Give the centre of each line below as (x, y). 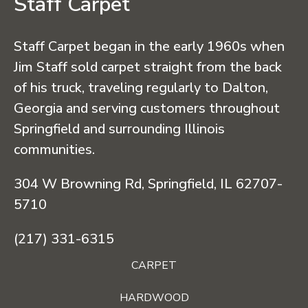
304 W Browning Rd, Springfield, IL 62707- (148, 184)
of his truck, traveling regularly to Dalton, (141, 88)
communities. (54, 150)
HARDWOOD (154, 298)
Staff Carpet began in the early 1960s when (149, 47)
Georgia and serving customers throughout (147, 109)
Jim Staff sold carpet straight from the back (148, 67)
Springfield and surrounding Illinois (119, 129)
